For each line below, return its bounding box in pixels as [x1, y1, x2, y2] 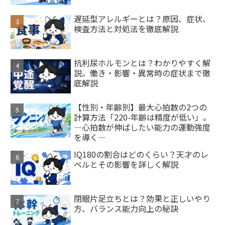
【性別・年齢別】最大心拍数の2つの [74, 100, 207, 113]
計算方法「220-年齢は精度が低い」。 [74, 110, 211, 123]
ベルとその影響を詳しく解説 [74, 158, 179, 170]
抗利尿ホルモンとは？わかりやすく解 [74, 56, 211, 69]
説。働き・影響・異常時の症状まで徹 [74, 66, 211, 79]
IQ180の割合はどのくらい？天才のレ [74, 148, 209, 160]
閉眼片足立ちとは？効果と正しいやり [74, 192, 211, 204]
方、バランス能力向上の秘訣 [74, 202, 179, 214]
